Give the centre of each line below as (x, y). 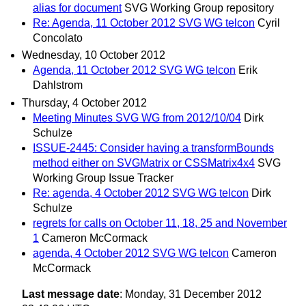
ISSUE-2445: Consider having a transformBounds (153, 148)
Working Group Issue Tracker (103, 178)
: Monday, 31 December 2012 (191, 294)
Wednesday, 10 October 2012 (94, 55)
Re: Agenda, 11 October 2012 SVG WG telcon (144, 23)
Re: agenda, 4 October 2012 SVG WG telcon (141, 193)
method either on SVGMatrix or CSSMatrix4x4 (144, 163)
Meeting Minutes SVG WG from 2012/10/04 (137, 117)
